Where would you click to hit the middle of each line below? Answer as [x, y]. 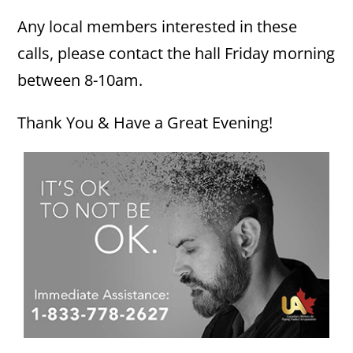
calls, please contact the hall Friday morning [176, 53]
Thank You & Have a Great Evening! [145, 123]
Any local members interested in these [158, 26]
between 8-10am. [80, 80]
